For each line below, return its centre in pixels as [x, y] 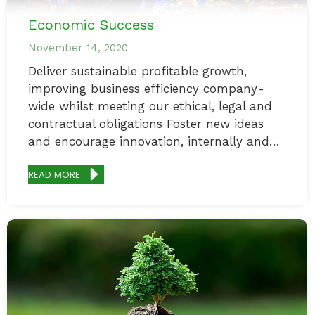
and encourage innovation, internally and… [154, 141]
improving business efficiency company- [146, 89]
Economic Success [91, 25]
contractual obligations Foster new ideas [146, 124]
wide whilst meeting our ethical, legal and [150, 106]
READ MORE [54, 174]
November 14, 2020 [78, 48]
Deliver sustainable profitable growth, [137, 71]
